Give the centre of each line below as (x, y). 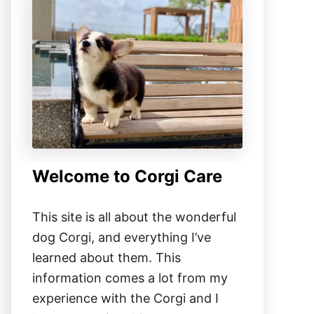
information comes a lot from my (130, 278)
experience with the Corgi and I (125, 298)
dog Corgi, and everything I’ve (122, 237)
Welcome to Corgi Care (127, 176)
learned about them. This (107, 257)
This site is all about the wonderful (134, 217)
